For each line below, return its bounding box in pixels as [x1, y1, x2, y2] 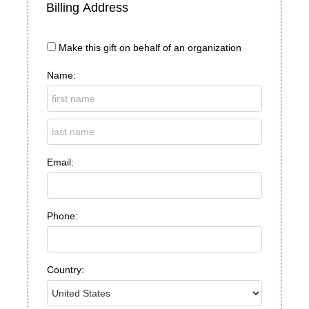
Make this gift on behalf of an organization [59, 42, 241, 54]
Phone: [47, 210, 78, 222]
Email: [47, 157, 74, 168]
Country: [47, 264, 84, 276]
